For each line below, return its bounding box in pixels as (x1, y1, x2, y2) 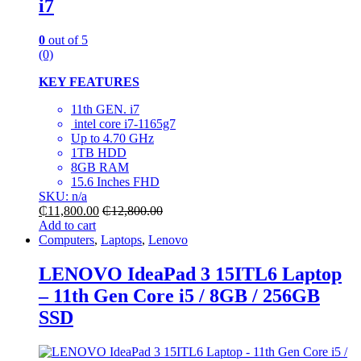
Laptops (101, 232, 142, 247)
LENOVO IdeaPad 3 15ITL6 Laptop (39, 263, 342, 284)
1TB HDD (71, 145, 127, 160)
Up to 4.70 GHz (71, 131, 154, 145)
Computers (39, 232, 94, 247)
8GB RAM (71, 160, 129, 174)
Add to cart (39, 218, 96, 232)
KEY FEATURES (39, 74, 139, 89)
